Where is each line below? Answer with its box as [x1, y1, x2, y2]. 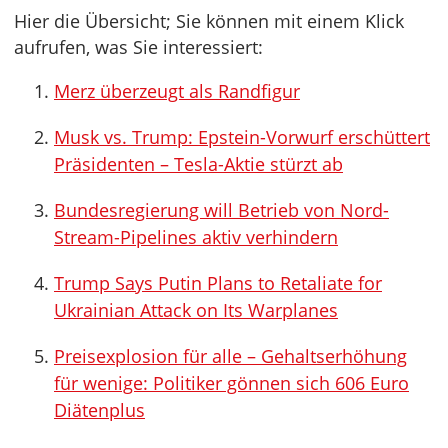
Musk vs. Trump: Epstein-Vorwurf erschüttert [54, 125, 430, 149]
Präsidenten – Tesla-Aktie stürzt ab [54, 152, 343, 176]
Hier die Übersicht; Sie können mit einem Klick [14, 9, 404, 33]
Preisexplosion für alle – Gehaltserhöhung [54, 344, 407, 368]
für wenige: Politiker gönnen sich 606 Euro [54, 371, 409, 395]
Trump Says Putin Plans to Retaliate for [54, 271, 382, 295]
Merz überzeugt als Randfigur [54, 79, 300, 103]
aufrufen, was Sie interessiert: [14, 35, 263, 59]
